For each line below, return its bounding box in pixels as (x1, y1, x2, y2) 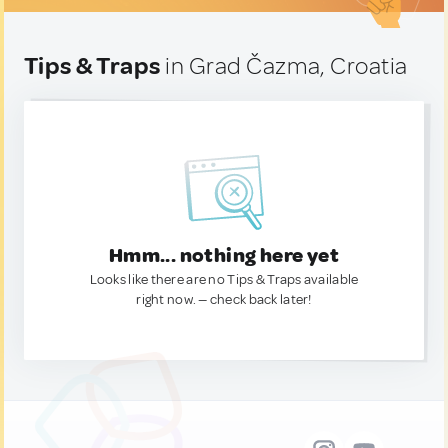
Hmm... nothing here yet (108, 243, 340, 268)
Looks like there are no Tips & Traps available (89, 271, 359, 288)
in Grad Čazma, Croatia (160, 51, 408, 81)
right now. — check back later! (136, 291, 312, 308)
